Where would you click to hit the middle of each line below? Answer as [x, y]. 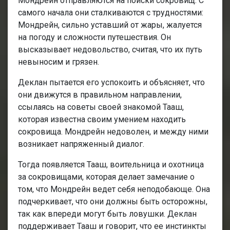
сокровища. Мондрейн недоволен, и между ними [113, 131]
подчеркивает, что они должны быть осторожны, [113, 201]
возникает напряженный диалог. [81, 144]
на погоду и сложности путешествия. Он [94, 37]
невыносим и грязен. [59, 62]
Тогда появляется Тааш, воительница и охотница [111, 164]
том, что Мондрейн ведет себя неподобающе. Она [114, 189]
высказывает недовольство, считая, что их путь [110, 49]
